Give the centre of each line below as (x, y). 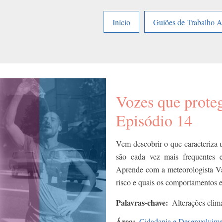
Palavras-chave (141, 203)
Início (121, 22)
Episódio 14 (154, 120)
